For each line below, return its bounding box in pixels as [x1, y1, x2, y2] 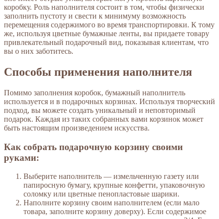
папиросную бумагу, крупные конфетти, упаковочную [23, 181, 205, 190]
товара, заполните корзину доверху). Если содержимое [23, 207, 206, 216]
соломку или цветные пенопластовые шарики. [23, 190, 179, 198]
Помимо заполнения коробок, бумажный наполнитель [4, 88, 185, 97]
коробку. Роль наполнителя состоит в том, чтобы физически [4, 3, 204, 12]
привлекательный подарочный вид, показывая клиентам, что [4, 38, 209, 47]
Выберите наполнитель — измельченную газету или [23, 172, 199, 181]
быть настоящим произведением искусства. [4, 123, 150, 132]
